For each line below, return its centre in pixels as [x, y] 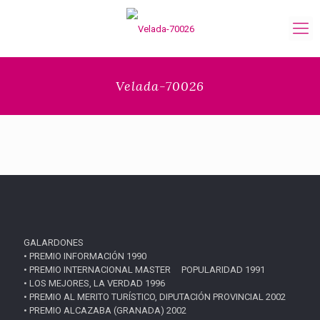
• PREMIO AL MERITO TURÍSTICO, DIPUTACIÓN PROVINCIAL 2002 [155, 297]
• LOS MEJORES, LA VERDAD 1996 [94, 283]
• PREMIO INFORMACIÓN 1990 [85, 256]
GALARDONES [54, 242]
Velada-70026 [160, 86]
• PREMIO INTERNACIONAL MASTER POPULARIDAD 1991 [144, 270]
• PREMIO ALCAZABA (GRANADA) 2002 [105, 310]
